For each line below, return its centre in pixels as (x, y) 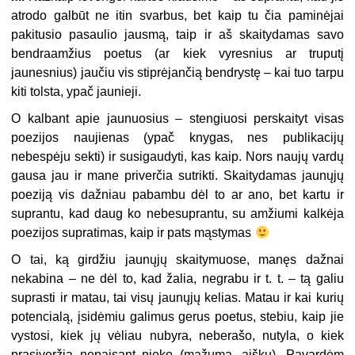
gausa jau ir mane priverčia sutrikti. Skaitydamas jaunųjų (177, 176)
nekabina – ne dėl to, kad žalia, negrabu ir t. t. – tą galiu (177, 279)
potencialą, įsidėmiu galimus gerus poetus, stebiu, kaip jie (177, 317)
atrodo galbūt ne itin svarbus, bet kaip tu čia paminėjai (177, 16)
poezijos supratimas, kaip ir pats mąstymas (133, 233)
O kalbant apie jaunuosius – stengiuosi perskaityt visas (177, 119)
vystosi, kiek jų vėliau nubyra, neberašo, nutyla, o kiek (177, 336)
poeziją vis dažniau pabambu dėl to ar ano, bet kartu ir (177, 195)
